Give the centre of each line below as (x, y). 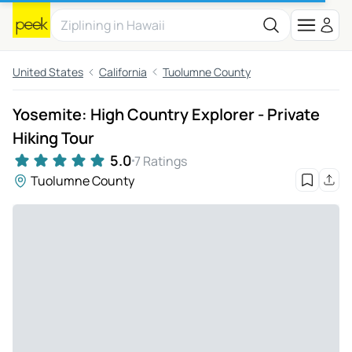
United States (48, 72)
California (123, 72)
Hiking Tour (53, 138)
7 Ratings (161, 161)
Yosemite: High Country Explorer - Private (166, 114)
